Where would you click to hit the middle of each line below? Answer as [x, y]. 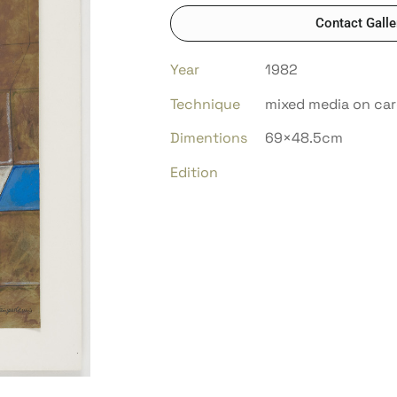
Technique [205, 104]
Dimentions [209, 138]
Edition [194, 172]
